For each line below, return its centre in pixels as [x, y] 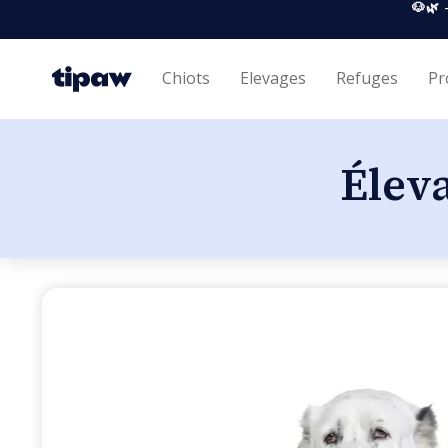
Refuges [367, 78]
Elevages [273, 78]
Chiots [186, 78]
